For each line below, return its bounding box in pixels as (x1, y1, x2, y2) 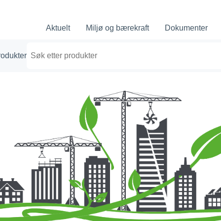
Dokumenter (165, 24, 208, 32)
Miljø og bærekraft (86, 24, 149, 32)
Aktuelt (46, 24, 70, 32)
